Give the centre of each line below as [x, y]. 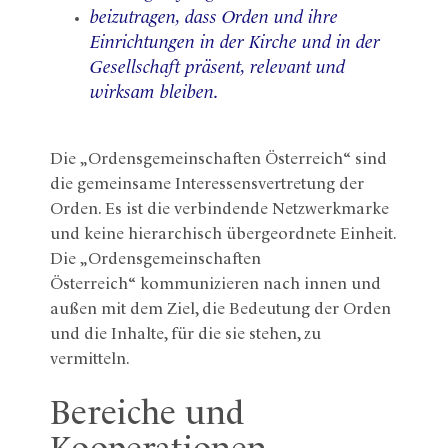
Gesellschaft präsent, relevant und [217, 67]
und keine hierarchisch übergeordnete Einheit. [223, 234]
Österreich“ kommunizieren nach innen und [215, 284]
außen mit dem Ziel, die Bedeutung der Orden [220, 309]
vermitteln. [91, 359]
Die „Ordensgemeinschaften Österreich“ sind [218, 159]
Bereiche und [147, 415]
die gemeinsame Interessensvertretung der [207, 184]
